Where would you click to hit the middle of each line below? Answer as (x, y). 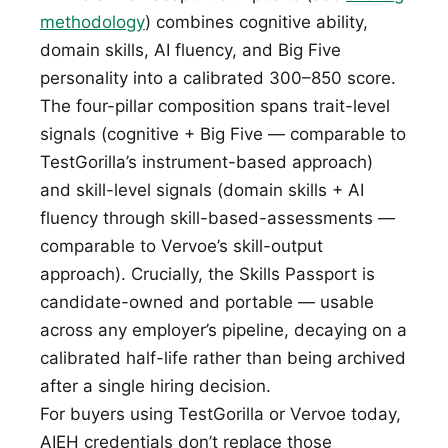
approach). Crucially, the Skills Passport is (207, 274)
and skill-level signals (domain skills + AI (202, 190)
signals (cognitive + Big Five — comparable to (223, 134)
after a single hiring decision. (155, 386)
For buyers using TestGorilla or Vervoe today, (220, 414)
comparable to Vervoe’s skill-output (181, 246)
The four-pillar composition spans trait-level (215, 106)
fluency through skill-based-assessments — (217, 218)
